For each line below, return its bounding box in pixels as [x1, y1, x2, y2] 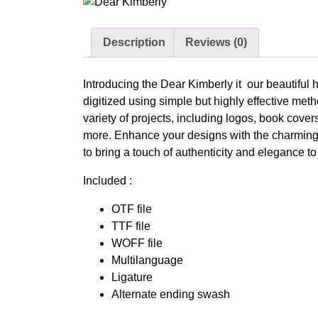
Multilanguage [111, 253, 183, 266]
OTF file [111, 202, 152, 215]
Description [103, 35, 165, 48]
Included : [83, 174, 132, 187]
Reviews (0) [185, 35, 247, 48]
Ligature [111, 270, 153, 283]
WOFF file [111, 236, 163, 249]
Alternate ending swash [111, 287, 230, 300]
